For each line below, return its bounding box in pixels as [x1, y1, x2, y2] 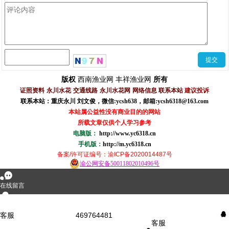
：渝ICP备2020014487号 [101, 151, 172, 158]
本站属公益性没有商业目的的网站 [68, 108, 161, 116]
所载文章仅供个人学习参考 [78, 119, 151, 126]
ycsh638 [116, 98, 137, 105]
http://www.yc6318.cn [99, 130, 156, 137]
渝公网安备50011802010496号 [80, 160, 159, 167]
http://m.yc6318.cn [102, 141, 151, 148]
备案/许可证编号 [57, 151, 102, 158]
